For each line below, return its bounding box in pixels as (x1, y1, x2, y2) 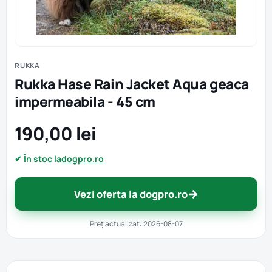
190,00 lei (15, 121, 97, 146)
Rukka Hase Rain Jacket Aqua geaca (15, 74, 249, 93)
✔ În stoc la (15, 153, 61, 165)
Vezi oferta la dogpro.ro (73, 187, 188, 201)
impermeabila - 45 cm (15, 92, 155, 111)
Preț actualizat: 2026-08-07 (89, 219, 183, 229)
